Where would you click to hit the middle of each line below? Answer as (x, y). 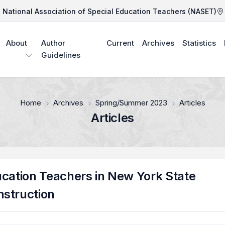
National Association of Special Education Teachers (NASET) (109, 11)
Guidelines (61, 55)
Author (53, 43)
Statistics (199, 43)
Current (120, 43)
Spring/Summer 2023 (131, 103)
